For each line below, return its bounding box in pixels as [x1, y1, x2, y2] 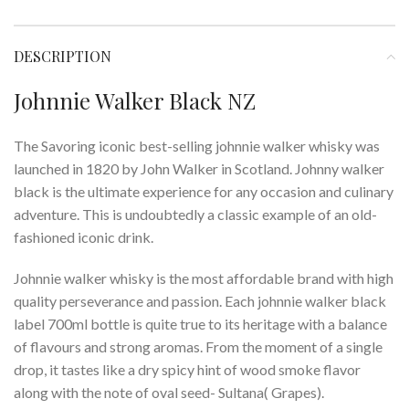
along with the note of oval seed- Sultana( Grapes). [14, 383, 324, 401]
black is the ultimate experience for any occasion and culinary [14, 183, 393, 200]
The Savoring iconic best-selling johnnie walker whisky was [14, 137, 380, 154]
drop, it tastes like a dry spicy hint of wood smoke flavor [14, 361, 361, 378]
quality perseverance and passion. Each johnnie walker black [14, 292, 386, 309]
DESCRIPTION [14, 47, 111, 66]
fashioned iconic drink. [14, 228, 153, 246]
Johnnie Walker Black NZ [14, 86, 256, 115]
